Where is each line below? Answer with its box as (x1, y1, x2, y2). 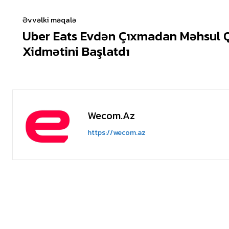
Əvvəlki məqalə (22, 13, 76, 26)
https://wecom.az (87, 127, 146, 138)
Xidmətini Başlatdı (22, 41, 130, 61)
